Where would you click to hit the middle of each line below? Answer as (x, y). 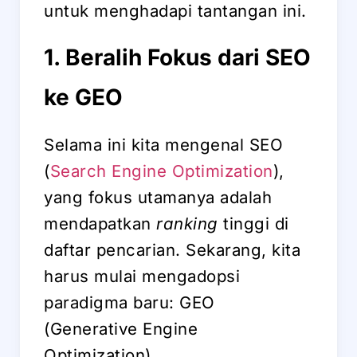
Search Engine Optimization (161, 171)
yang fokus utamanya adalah (158, 197)
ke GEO (83, 97)
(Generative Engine (121, 328)
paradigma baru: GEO (129, 302)
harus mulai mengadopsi (142, 276)
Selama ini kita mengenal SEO (163, 144)
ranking (187, 223)
